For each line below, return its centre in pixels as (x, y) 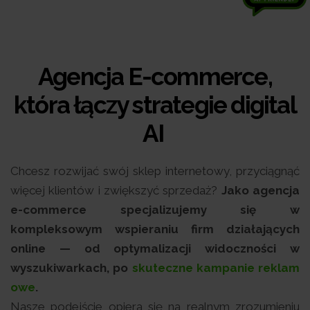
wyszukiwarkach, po (71, 268)
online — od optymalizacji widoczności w (155, 248)
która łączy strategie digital (155, 105)
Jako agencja (261, 190)
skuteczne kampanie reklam (216, 268)
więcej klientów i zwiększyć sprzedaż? (116, 190)
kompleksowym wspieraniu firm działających (155, 229)
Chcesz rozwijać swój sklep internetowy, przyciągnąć (155, 171)
